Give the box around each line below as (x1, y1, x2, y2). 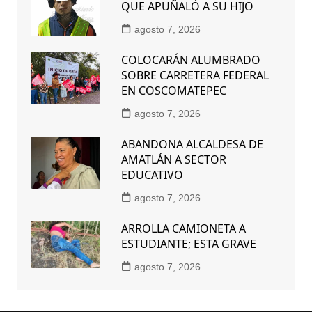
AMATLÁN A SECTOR (120, 152, 226, 168)
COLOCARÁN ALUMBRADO (120, 52, 260, 68)
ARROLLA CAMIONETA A (120, 221, 246, 237)
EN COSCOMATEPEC (120, 83, 226, 99)
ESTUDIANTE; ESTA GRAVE (120, 236, 256, 252)
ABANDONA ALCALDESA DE (120, 136, 263, 153)
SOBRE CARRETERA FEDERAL (120, 68, 269, 84)
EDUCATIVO (120, 167, 183, 183)
